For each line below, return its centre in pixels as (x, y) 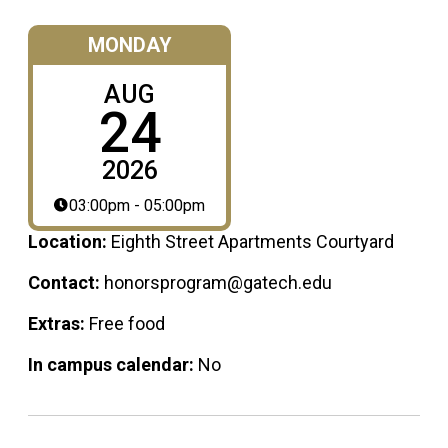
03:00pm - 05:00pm (137, 205)
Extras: (58, 323)
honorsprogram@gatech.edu (218, 282)
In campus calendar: (113, 364)
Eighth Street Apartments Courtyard (252, 241)
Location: (69, 241)
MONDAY (129, 44)
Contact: (66, 282)
